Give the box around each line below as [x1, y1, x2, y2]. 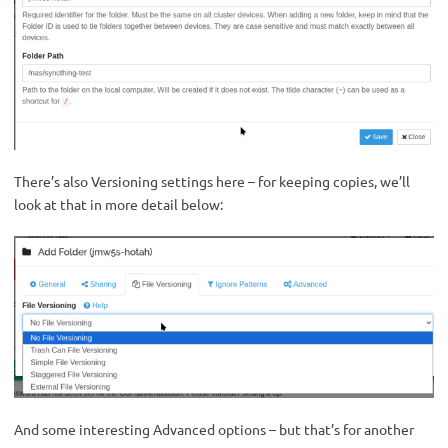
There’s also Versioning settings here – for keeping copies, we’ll [14, 171, 410, 190]
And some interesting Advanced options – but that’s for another [14, 420, 414, 439]
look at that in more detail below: [14, 194, 223, 213]
